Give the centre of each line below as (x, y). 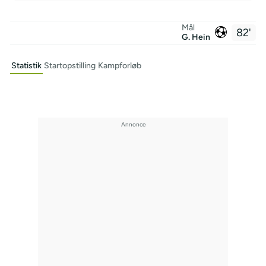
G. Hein (196, 37)
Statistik (26, 65)
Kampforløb (119, 65)
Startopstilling (69, 65)
